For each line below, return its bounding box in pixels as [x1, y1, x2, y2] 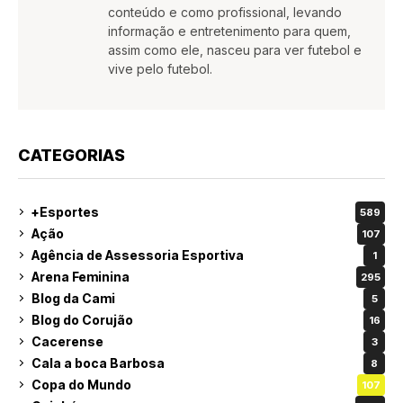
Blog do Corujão [31, 312, 133, 328]
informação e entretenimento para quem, [108, 22, 351, 39]
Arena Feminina [31, 269, 130, 285]
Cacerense [31, 334, 103, 350]
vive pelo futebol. [108, 60, 212, 76]
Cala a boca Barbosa [31, 355, 165, 372]
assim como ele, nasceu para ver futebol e [108, 41, 362, 58]
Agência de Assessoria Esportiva [31, 247, 244, 264]
